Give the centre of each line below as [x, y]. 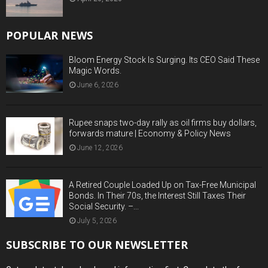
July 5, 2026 [97, 220]
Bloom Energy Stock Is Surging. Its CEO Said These [164, 60]
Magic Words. [95, 71]
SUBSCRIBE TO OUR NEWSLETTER [97, 244]
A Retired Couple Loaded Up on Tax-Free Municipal [162, 185]
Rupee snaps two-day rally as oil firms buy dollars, [163, 122]
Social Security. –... [104, 206]
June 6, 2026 [98, 85]
